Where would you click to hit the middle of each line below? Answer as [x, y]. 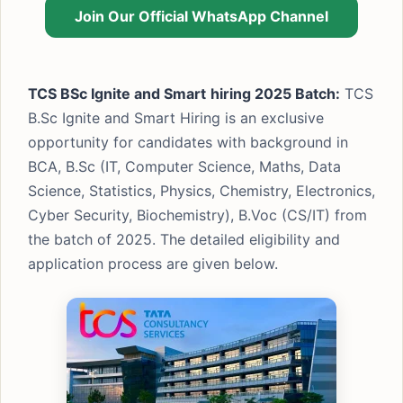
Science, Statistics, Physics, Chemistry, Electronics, [201, 191]
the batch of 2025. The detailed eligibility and [184, 239]
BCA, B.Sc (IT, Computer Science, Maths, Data [184, 166]
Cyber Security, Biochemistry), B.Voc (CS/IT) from [197, 215]
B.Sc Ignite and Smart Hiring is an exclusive [176, 118]
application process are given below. [153, 264]
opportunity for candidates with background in [188, 142]
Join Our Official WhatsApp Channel [201, 16]
